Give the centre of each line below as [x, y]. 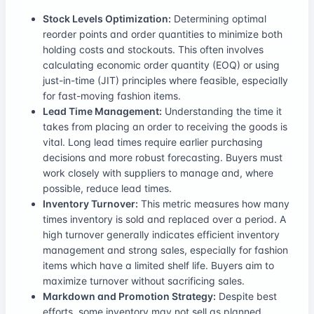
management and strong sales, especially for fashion [165, 250]
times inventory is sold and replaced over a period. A [164, 219]
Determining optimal [219, 18]
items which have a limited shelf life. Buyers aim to [158, 265]
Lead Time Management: [102, 111]
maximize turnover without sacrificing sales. [144, 280]
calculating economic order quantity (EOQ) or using [161, 64]
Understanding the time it [222, 111]
